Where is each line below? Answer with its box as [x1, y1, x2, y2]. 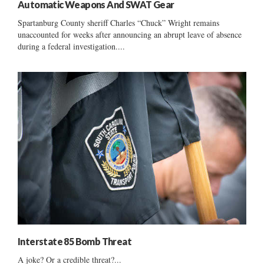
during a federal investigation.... [18, 40, 125, 52]
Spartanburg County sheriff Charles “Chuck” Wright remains [18, 16, 219, 28]
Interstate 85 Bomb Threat [18, 235, 131, 247]
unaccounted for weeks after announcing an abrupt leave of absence [18, 28, 242, 40]
